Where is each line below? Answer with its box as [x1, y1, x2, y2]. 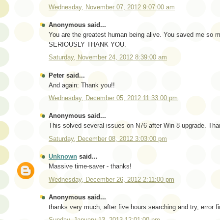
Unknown [49, 153, 77, 161]
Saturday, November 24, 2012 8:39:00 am [49, 54, 167, 61]
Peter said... [49, 71, 85, 79]
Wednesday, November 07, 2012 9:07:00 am [49, 3, 175, 11]
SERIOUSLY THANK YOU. [49, 40, 126, 48]
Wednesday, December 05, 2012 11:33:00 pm [49, 94, 178, 102]
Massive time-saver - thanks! [49, 163, 132, 170]
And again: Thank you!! [49, 81, 115, 89]
